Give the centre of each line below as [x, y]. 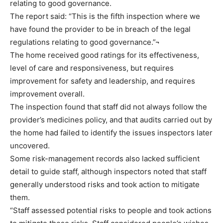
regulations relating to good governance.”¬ [85, 42]
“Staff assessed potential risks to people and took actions [111, 210]
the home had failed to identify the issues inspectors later [111, 132]
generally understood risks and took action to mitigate [105, 184]
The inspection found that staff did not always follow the [109, 107]
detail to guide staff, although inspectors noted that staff [108, 171]
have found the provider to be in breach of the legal [100, 29]
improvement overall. [47, 94]
